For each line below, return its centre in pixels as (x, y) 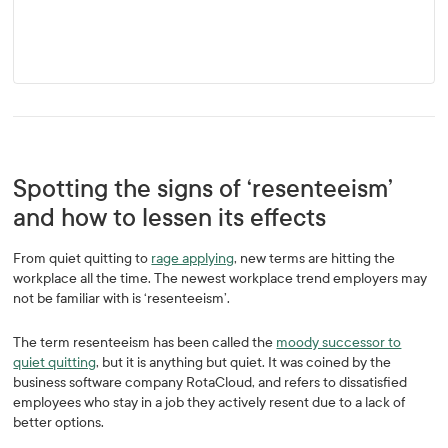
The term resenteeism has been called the (145, 342)
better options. (59, 422)
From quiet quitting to (82, 258)
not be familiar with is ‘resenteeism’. (122, 298)
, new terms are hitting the (315, 258)
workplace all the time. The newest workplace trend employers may (220, 278)
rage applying (193, 258)
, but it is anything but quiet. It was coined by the (244, 362)
